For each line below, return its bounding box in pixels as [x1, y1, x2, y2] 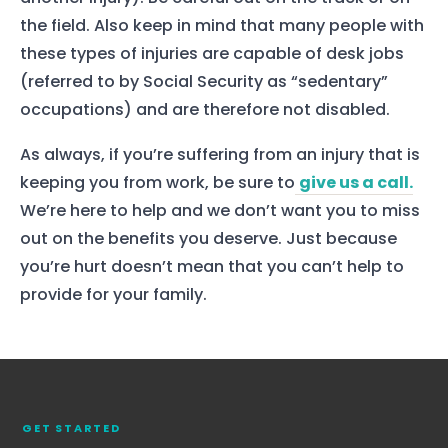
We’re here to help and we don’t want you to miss [20, 199, 420, 223]
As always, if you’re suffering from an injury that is [20, 143, 420, 167]
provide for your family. [20, 283, 207, 307]
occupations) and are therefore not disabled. [20, 97, 390, 121]
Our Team [180, 408, 268, 433]
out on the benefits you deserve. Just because [20, 227, 397, 251]
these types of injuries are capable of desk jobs [20, 41, 404, 65]
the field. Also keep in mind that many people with [20, 13, 424, 37]
